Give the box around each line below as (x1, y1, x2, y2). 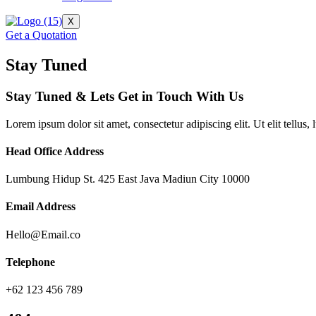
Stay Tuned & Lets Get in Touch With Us (6, 88, 243, 104)
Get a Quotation (6, 29, 77, 41)
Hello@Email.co (6, 228, 80, 241)
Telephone (6, 255, 55, 268)
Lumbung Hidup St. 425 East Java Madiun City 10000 (6, 173, 250, 186)
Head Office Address (6, 145, 104, 157)
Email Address (6, 200, 75, 213)
